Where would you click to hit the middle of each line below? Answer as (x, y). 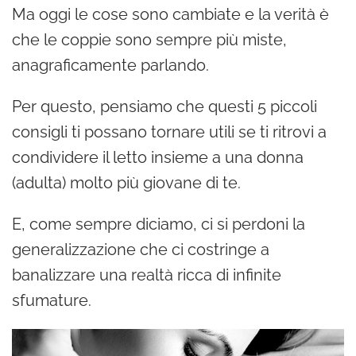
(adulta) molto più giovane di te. (126, 182)
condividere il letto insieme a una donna (158, 157)
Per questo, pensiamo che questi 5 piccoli (164, 106)
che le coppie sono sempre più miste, (149, 39)
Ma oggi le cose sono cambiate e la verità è (170, 14)
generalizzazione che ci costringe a (141, 249)
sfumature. (52, 300)
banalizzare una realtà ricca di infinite (147, 275)
